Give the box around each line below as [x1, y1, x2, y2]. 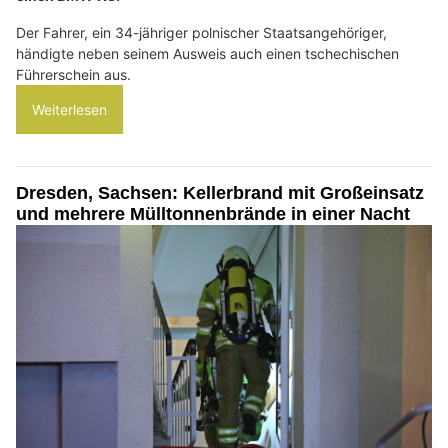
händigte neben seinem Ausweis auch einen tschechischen [16, 44, 399, 62]
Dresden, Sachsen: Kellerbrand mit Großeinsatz [16, 182, 424, 203]
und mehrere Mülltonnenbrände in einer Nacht [16, 203, 410, 224]
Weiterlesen [32, 100, 107, 118]
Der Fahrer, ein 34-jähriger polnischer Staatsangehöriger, [16, 23, 387, 41]
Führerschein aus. [16, 65, 131, 83]
